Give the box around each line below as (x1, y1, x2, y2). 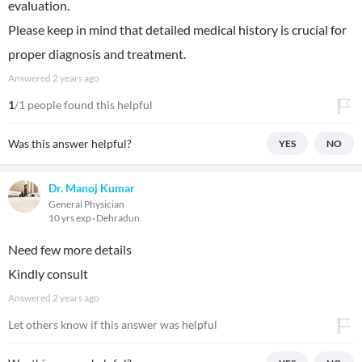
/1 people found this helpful (15, 98, 153, 112)
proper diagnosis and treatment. (8, 46, 186, 61)
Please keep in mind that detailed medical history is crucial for (8, 22, 347, 37)
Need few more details (8, 242, 132, 257)
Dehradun (96, 212, 140, 224)
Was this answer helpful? (8, 137, 132, 150)
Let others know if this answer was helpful (8, 318, 217, 331)
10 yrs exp (48, 212, 93, 224)
